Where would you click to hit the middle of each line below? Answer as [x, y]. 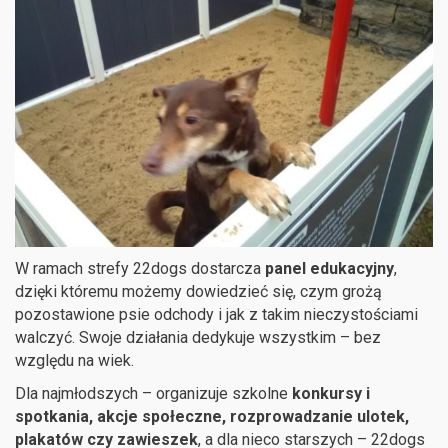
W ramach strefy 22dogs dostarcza [140, 268]
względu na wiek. [74, 360]
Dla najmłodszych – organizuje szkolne [153, 393]
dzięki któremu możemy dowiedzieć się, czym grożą [198, 291]
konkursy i [331, 393]
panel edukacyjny [329, 268]
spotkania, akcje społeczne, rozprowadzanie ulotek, [212, 416]
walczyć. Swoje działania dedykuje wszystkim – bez [198, 337]
